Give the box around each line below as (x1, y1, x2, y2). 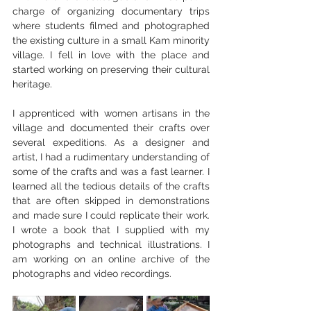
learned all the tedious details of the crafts (12, 180, 210, 192)
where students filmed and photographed (12, 20, 210, 32)
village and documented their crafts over (12, 122, 210, 134)
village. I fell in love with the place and (12, 49, 210, 61)
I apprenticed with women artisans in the (12, 108, 210, 119)
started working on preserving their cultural (12, 64, 210, 76)
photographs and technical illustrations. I (12, 239, 210, 251)
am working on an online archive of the (12, 253, 210, 265)
